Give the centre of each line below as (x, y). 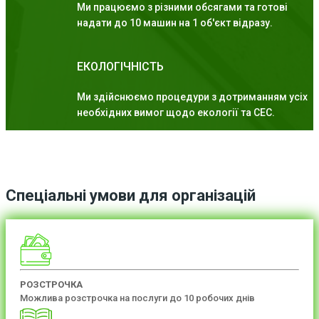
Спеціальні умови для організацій (131, 196)
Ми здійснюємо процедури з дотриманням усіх (192, 97)
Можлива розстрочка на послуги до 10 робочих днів (137, 298)
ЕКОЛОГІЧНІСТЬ (120, 67)
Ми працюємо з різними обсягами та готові (182, 7)
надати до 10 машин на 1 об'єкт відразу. (175, 23)
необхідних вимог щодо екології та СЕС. (176, 113)
